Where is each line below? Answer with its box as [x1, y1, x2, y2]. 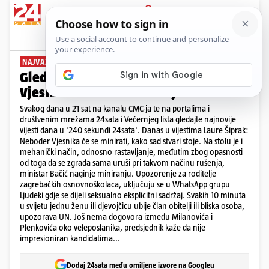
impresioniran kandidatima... [20, 233, 120, 243]
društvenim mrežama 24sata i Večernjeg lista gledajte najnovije [20, 114, 236, 124]
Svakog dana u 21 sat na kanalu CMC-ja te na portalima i [20, 103, 210, 113]
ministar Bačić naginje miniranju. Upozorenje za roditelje [20, 168, 216, 178]
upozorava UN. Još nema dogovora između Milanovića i [20, 211, 213, 222]
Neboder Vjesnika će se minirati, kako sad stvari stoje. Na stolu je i [20, 136, 243, 146]
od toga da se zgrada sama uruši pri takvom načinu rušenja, [20, 157, 225, 168]
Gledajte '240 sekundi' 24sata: [20, 69, 208, 85]
